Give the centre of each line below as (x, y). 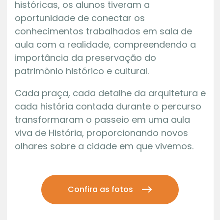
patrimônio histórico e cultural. (82, 71)
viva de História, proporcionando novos (101, 133)
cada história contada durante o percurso (108, 106)
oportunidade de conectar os (80, 18)
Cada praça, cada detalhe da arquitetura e (110, 93)
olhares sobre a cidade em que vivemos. (104, 146)
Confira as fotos (100, 189)
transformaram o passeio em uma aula (102, 119)
